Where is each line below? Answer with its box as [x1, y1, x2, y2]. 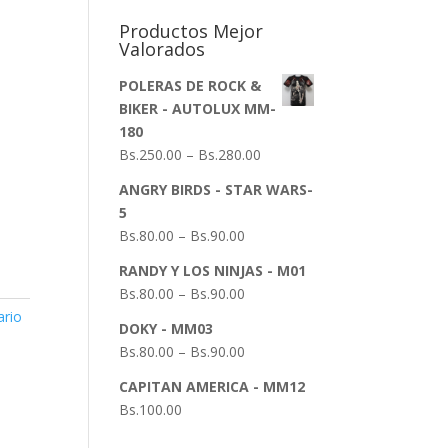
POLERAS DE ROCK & [119, 76, 262, 95]
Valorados [119, 37, 206, 61]
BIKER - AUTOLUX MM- [119, 99, 277, 118]
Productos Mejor [119, 19, 264, 43]
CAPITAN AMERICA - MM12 [119, 377, 306, 396]
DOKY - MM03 [119, 319, 214, 338]
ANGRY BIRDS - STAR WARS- [119, 180, 314, 199]
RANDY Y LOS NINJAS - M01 [119, 261, 307, 280]
